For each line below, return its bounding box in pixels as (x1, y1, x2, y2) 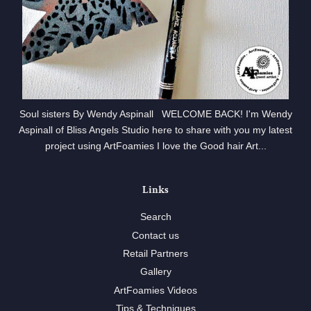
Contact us (132, 230, 179, 241)
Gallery (140, 267, 171, 278)
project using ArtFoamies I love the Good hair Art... (44, 141, 267, 152)
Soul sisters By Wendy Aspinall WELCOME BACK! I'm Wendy (19, 109, 292, 120)
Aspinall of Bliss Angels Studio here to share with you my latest (19, 125, 292, 136)
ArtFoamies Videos (114, 285, 197, 296)
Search (140, 212, 171, 223)
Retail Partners (123, 248, 188, 259)
